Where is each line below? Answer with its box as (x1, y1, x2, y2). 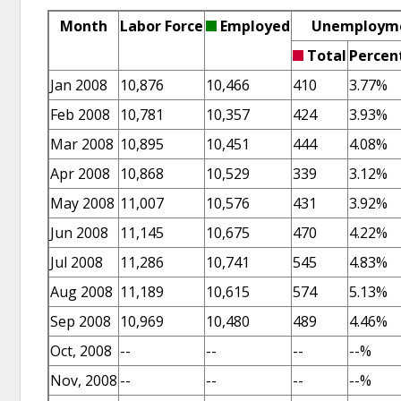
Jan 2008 (50, 74, 107, 95)
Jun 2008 (50, 222, 108, 243)
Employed (217, 15, 290, 36)
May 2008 (50, 192, 115, 213)
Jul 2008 (50, 252, 103, 272)
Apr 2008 (50, 163, 110, 183)
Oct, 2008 (50, 340, 112, 361)
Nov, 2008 (50, 370, 117, 390)
